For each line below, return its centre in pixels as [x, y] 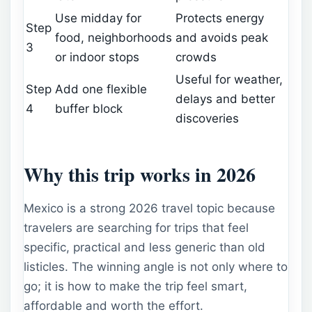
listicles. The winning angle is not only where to [156, 266]
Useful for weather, [229, 79]
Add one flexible [101, 89]
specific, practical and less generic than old [145, 247]
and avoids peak [222, 37]
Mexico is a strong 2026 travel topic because [149, 208]
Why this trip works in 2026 [140, 174]
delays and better [225, 99]
